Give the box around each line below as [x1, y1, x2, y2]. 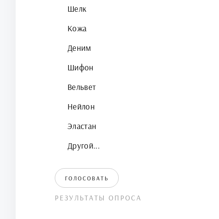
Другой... [67, 140, 100, 151]
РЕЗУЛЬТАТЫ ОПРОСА [55, 193, 142, 202]
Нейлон [67, 101, 95, 111]
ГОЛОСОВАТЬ [65, 174, 109, 182]
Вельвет [67, 82, 96, 92]
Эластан [67, 121, 97, 131]
